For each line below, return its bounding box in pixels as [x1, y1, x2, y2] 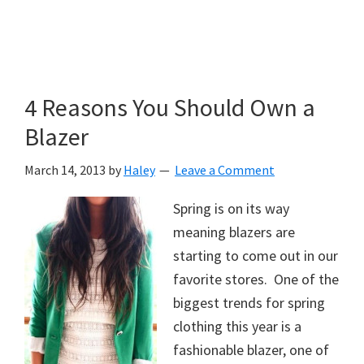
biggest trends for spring [173, 293, 325, 312]
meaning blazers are [173, 223, 295, 241]
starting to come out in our [173, 246, 338, 265]
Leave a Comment [175, 162, 275, 178]
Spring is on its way [173, 199, 289, 218]
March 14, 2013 [24, 162, 106, 178]
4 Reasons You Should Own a [24, 92, 315, 123]
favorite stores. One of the [173, 270, 339, 288]
